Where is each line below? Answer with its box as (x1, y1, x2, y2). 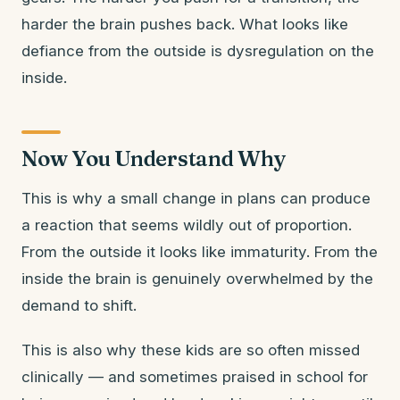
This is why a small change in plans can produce (21, 189, 371, 207)
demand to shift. (21, 296, 137, 314)
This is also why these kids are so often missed (21, 341, 360, 359)
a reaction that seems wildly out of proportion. (21, 216, 352, 234)
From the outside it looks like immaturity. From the (21, 243, 378, 261)
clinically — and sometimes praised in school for (21, 368, 368, 386)
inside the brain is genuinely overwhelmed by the (21, 270, 373, 287)
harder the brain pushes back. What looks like (21, 15, 348, 33)
